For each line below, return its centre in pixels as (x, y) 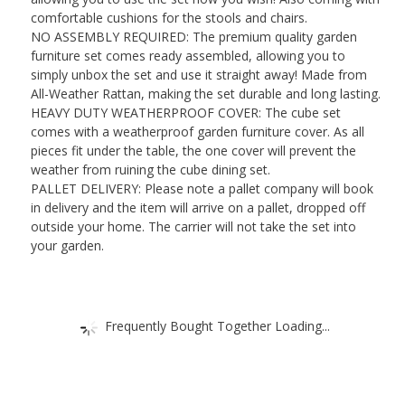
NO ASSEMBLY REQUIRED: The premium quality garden (193, 36)
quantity (50, 44)
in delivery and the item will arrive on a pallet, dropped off (198, 207)
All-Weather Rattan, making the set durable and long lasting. (205, 93)
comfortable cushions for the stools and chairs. (169, 17)
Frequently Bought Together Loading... (217, 325)
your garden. (67, 245)
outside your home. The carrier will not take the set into (193, 226)
